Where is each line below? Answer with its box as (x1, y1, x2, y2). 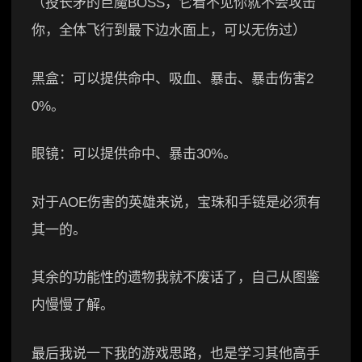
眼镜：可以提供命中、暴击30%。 (32, 146, 237, 162)
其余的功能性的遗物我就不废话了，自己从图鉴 (32, 270, 320, 286)
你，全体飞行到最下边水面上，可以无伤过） (32, 23, 306, 39)
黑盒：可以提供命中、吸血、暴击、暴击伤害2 (32, 70, 314, 86)
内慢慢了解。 (32, 297, 114, 314)
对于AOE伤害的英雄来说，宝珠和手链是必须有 (32, 194, 321, 210)
